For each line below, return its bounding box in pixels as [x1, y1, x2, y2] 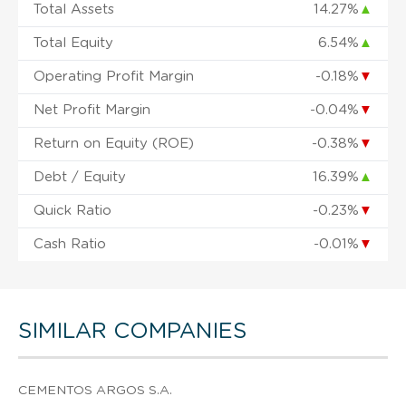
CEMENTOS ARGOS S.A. [18, 383, 172, 397]
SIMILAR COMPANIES [18, 320, 246, 343]
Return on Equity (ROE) [34, 136, 194, 150]
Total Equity [34, 35, 113, 50]
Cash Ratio [34, 237, 106, 251]
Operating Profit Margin [34, 69, 194, 83]
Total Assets [34, 2, 114, 16]
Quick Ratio [34, 203, 111, 217]
